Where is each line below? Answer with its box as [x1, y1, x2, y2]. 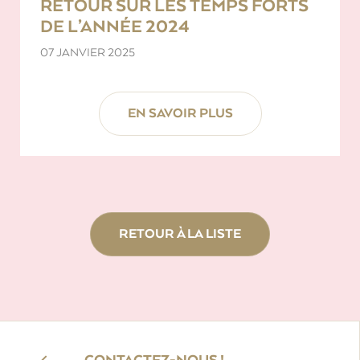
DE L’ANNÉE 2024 [40, 16, 190, 37]
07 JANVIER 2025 [40, 45, 135, 59]
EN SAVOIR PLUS [127, 106, 233, 121]
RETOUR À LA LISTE [119, 227, 241, 242]
